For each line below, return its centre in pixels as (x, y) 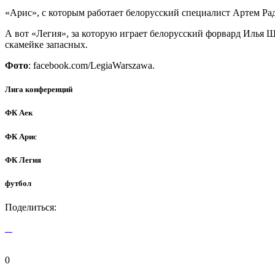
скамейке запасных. (46, 45)
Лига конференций (39, 90)
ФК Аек (19, 113)
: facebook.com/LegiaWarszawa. (91, 66)
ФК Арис (21, 136)
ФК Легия (23, 160)
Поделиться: (31, 207)
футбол (18, 183)
